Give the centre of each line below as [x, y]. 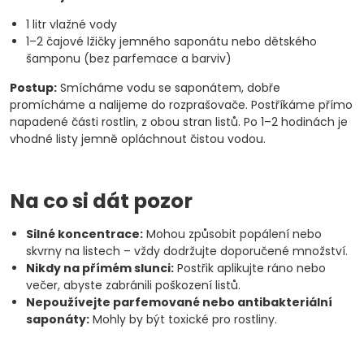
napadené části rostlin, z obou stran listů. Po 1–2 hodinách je [179, 122]
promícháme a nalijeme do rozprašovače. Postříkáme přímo [181, 105]
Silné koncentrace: [84, 234]
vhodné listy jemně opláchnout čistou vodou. [138, 139]
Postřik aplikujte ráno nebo [250, 268]
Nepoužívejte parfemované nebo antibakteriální [179, 302]
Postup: [33, 88]
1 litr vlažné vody [71, 24]
